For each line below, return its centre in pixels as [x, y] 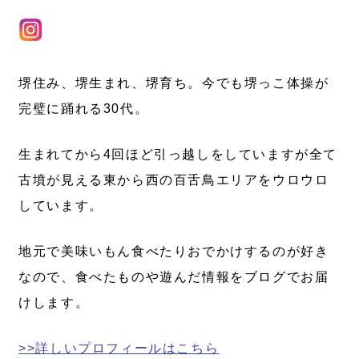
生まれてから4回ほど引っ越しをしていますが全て [178, 154]
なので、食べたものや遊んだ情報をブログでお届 [174, 276]
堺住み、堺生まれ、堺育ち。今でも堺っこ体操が [174, 83]
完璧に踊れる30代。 [84, 108]
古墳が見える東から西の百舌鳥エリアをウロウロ [174, 179]
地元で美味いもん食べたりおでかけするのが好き [174, 251]
